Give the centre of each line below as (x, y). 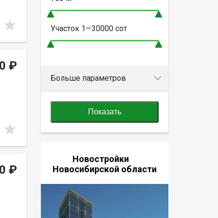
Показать (104, 111)
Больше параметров (88, 78)
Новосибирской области (104, 169)
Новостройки (105, 159)
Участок (66, 28)
